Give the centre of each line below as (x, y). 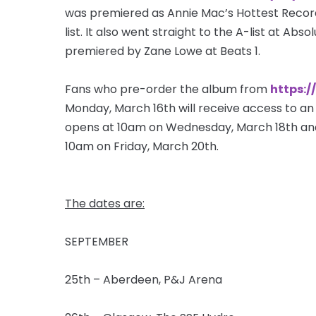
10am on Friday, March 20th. (142, 146)
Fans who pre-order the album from (168, 89)
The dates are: (105, 203)
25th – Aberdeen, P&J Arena (144, 279)
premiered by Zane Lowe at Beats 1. (163, 51)
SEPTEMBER (97, 241)
